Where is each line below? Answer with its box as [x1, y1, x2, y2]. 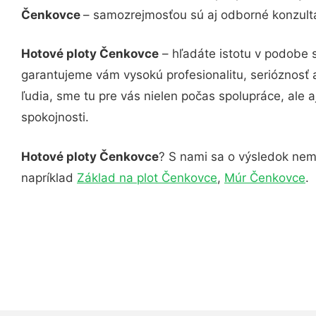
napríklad [21, 170, 77, 185]
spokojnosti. [21, 110, 89, 124]
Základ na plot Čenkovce [77, 170, 217, 185]
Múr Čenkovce [224, 170, 305, 185]
